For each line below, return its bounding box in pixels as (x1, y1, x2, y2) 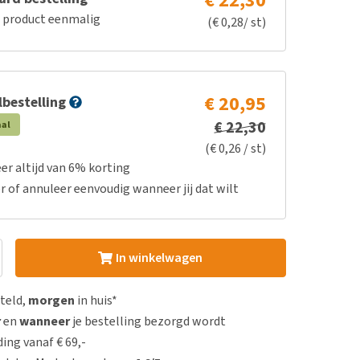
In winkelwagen (115, 249, 202, 266)
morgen (28, 292, 76, 309)
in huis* (75, 292, 118, 309)
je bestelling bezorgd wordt (70, 313, 227, 329)
